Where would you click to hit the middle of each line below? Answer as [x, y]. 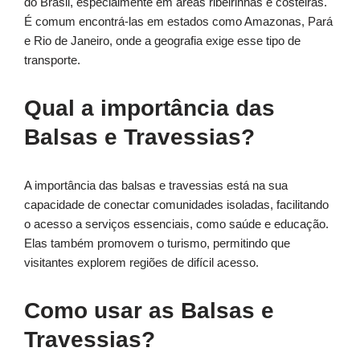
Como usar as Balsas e [149, 311]
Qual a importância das [149, 108]
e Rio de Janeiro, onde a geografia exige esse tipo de [162, 41]
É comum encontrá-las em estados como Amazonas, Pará [178, 22]
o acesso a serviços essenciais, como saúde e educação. [176, 224]
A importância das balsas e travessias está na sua [156, 186]
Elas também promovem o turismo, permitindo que [157, 243]
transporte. [52, 60]
